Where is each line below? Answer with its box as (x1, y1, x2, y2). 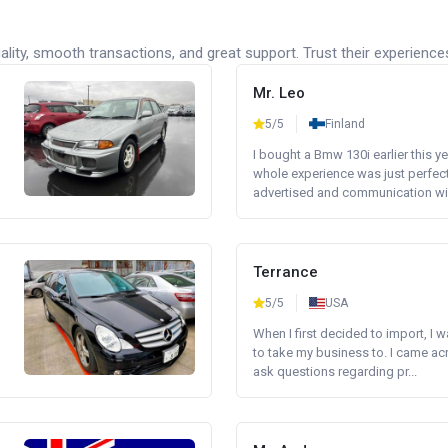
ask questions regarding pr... (253, 364, 417, 379)
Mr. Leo (253, 84, 305, 102)
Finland (325, 117, 365, 131)
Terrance (253, 263, 318, 281)
